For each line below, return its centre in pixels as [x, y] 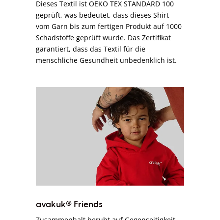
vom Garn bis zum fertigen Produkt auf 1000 [109, 27]
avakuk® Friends [69, 205]
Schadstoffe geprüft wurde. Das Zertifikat [104, 38]
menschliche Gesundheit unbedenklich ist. [107, 60]
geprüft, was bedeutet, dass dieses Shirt [103, 15]
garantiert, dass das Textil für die [91, 49]
